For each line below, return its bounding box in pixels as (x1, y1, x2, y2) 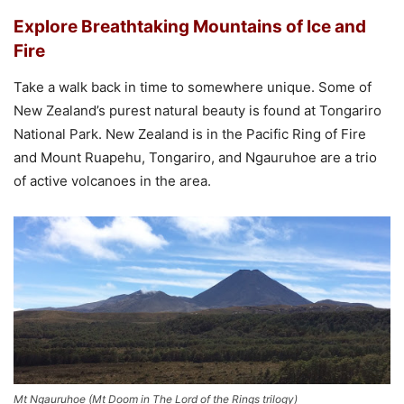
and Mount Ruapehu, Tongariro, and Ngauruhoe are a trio (14, 149, 377, 167)
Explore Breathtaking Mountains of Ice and (14, 16, 366, 38)
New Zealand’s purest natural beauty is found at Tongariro (14, 102, 381, 120)
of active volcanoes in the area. (14, 172, 211, 190)
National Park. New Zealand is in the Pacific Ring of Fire (14, 125, 366, 143)
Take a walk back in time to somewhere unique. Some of (14, 78, 372, 96)
